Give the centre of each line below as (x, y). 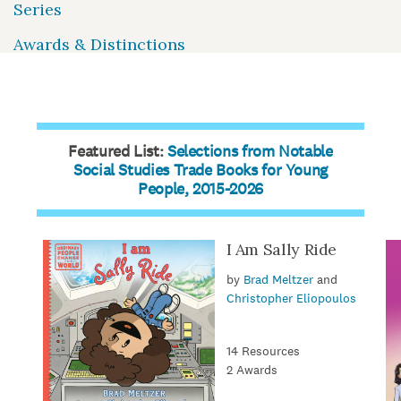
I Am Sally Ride (282, 250)
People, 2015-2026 (200, 189)
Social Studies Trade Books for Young (200, 170)
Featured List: (118, 151)
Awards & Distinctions (99, 44)
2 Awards (252, 370)
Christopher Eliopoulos (291, 299)
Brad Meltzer (278, 280)
